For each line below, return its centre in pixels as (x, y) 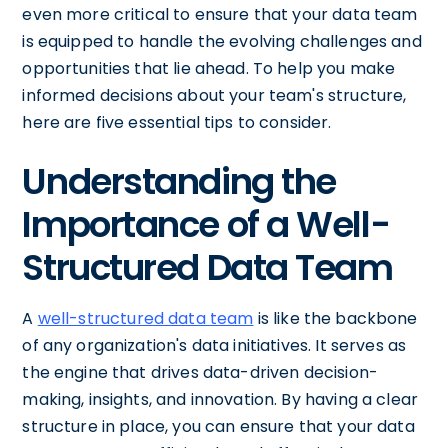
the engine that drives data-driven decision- (200, 372)
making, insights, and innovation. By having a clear (220, 399)
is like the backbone (335, 318)
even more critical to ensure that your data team (220, 14)
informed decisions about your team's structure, (214, 95)
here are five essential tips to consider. (177, 122)
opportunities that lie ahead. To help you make (209, 68)
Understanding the (179, 181)
